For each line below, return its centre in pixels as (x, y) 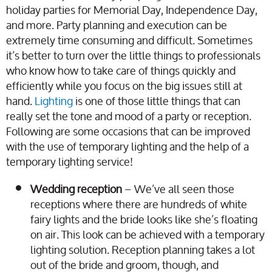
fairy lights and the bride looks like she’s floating (144, 219)
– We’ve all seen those (179, 189)
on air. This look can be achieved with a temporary (148, 235)
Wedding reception (77, 189)
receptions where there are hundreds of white (139, 204)
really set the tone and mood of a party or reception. (129, 116)
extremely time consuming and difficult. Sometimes (129, 40)
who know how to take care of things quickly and (121, 71)
